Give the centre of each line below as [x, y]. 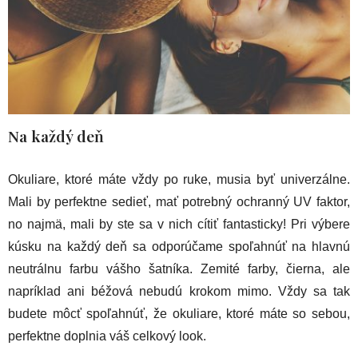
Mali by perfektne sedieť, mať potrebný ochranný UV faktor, [179, 201]
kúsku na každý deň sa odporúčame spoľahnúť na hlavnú [179, 246]
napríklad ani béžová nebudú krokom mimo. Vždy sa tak [179, 291]
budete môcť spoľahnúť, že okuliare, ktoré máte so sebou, [179, 313]
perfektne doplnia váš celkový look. [107, 336]
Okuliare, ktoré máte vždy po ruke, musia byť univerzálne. [179, 179]
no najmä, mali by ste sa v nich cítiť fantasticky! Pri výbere [179, 224]
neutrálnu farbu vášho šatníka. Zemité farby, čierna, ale [179, 268]
